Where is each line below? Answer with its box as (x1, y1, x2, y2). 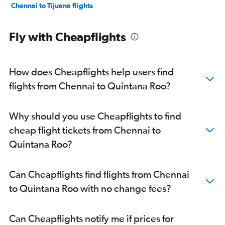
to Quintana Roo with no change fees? (9, 182, 171, 194)
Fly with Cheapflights (9, 30, 126, 44)
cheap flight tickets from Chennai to (9, 124, 161, 136)
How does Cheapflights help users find (9, 66, 174, 78)
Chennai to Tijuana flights (11, 2, 93, 10)
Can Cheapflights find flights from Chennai (9, 168, 189, 180)
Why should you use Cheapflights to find (9, 110, 181, 122)
